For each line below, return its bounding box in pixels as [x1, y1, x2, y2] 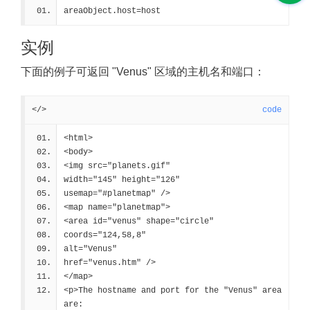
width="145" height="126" [64, 175, 185, 185]
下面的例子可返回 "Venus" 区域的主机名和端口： [21, 66, 265, 77]
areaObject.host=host [64, 6, 161, 16]
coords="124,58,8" [64, 230, 151, 240]
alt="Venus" [64, 244, 117, 254]
